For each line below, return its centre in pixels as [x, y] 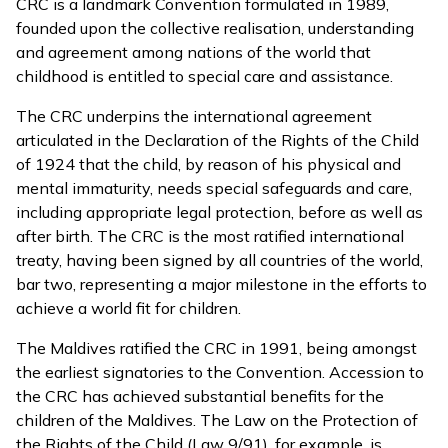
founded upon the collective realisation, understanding [215, 28]
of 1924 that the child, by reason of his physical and [208, 164]
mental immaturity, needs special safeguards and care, [214, 188]
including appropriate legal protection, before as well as [219, 212]
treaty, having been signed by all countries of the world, [219, 260]
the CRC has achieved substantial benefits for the [200, 396]
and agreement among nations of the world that [193, 52]
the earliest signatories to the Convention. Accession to [220, 372]
